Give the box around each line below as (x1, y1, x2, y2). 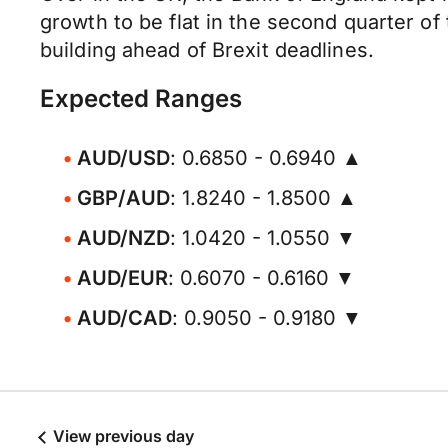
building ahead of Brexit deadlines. (40, 38, 374, 62)
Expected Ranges (40, 84, 242, 113)
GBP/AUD (77, 186, 170, 210)
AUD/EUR (77, 266, 168, 290)
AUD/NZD (77, 226, 170, 250)
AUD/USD (77, 146, 170, 170)
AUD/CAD (77, 306, 172, 330)
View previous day (49, 426, 194, 446)
